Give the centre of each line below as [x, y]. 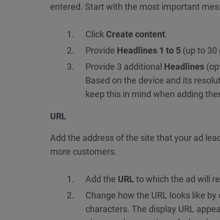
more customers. [83, 152]
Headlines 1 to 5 [150, 51]
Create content [136, 34]
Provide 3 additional [125, 67]
